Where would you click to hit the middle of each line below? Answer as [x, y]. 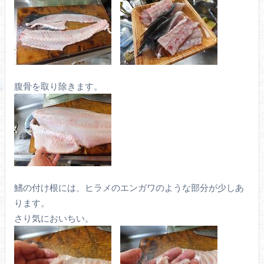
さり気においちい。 [54, 218]
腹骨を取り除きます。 [58, 86]
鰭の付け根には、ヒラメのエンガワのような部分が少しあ [129, 188]
